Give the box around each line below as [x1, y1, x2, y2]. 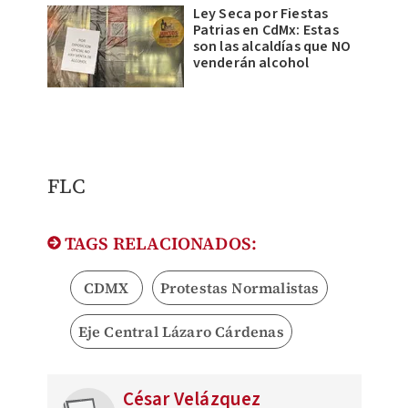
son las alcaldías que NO [192, 36, 352, 57]
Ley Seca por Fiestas [192, 4, 329, 25]
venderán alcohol [192, 53, 310, 74]
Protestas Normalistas [159, 278, 320, 299]
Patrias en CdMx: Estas [192, 20, 339, 41]
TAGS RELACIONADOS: [60, 231, 258, 256]
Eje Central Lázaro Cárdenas [77, 321, 284, 342]
